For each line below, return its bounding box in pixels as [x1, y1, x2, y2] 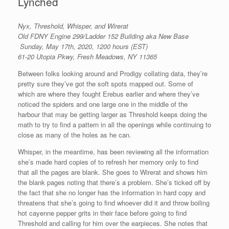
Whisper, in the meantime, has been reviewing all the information [18, 146, 209, 156]
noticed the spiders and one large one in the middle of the [18, 99, 188, 109]
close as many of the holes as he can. [18, 129, 131, 140]
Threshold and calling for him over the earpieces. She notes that [18, 218, 208, 228]
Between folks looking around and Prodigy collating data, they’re [18, 68, 208, 78]
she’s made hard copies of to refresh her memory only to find [18, 156, 198, 167]
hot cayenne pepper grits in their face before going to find [18, 208, 187, 218]
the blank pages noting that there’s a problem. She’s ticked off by [18, 177, 211, 187]
